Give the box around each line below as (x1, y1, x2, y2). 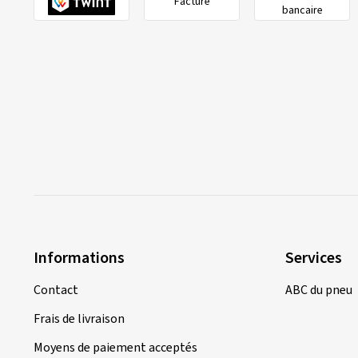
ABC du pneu (285, 280, 352, 299)
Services (285, 246, 342, 269)
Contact (34, 280, 78, 299)
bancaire (281, 2, 323, 18)
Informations (34, 246, 125, 269)
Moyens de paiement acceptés (34, 338, 197, 356)
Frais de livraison (34, 309, 125, 328)
